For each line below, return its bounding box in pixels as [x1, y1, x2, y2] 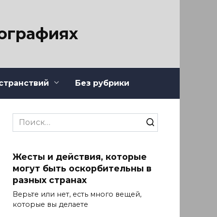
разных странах [13, 174, 87, 185]
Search [12, 113, 39, 123]
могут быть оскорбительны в [13, 163, 152, 173]
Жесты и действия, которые [13, 151, 147, 162]
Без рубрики [75, 78, 129, 88]
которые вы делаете [13, 200, 88, 209]
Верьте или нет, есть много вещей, [13, 190, 141, 199]
